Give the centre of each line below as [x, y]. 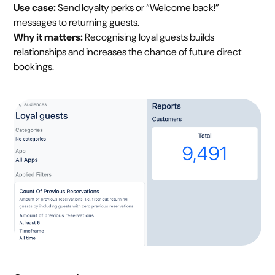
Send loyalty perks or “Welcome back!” [138, 8]
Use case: [35, 8]
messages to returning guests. [77, 22]
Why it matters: [48, 37]
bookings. [34, 67]
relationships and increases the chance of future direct [128, 52]
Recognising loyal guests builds [149, 37]
